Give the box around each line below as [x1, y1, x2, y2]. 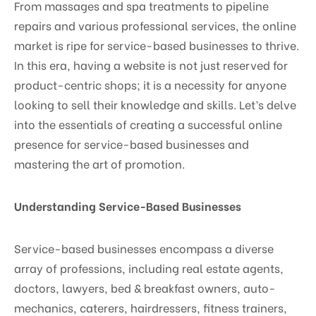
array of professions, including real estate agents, [14, 259, 284, 276]
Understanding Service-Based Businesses [14, 197, 241, 214]
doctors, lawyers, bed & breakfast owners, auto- [14, 279, 276, 296]
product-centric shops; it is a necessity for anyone [14, 75, 286, 92]
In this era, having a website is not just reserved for [14, 56, 288, 73]
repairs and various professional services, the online [14, 16, 296, 33]
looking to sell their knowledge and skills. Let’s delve [14, 95, 296, 112]
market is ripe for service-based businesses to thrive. [14, 36, 299, 53]
